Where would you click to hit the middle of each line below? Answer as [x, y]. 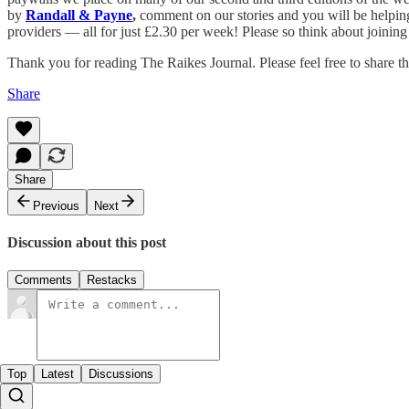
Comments [43, 280]
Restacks [112, 280]
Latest [58, 374]
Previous [56, 205]
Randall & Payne [79, 15]
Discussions [121, 374]
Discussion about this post [87, 242]
